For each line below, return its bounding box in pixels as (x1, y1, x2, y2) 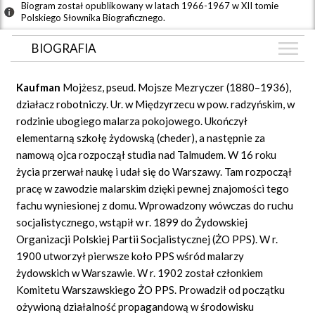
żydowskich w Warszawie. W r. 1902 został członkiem (16, 266, 264, 279)
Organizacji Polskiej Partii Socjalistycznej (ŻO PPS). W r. (16, 232, 278, 245)
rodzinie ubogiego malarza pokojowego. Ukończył (16, 114, 248, 127)
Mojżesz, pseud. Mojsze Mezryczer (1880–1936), (60, 80, 292, 94)
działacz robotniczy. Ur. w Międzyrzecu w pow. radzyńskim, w (16, 97, 295, 110)
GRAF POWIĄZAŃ (32, 93, 133, 108)
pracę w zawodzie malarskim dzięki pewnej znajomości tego (16, 181, 290, 195)
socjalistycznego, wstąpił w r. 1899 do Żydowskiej (16, 215, 248, 229)
